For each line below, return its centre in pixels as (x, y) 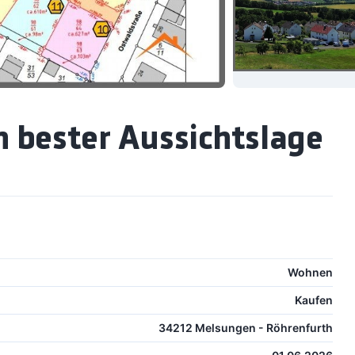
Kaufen (313, 300)
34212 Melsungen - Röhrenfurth (245, 328)
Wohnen (310, 273)
